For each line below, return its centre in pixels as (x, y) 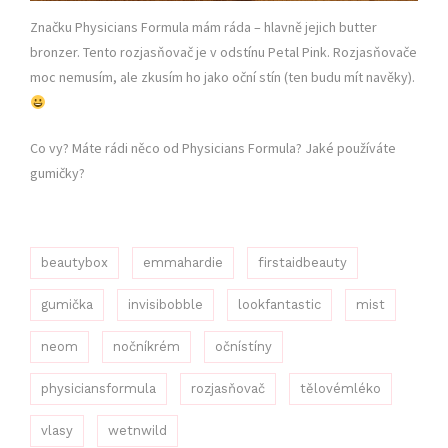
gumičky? (57, 173)
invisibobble (165, 305)
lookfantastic (279, 305)
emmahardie (183, 263)
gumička (67, 305)
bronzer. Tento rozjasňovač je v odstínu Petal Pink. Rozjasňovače (223, 52)
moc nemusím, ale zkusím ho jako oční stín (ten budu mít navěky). (222, 77)
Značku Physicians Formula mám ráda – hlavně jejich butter (203, 27)
